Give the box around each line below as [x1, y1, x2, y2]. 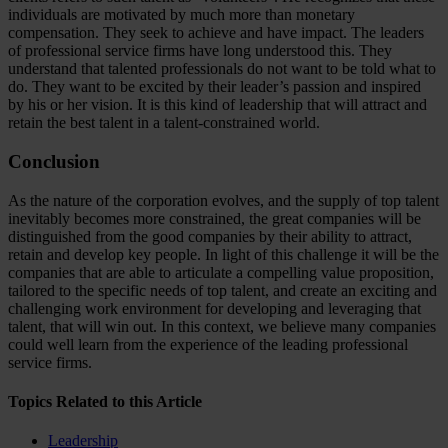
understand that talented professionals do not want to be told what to [8, 60, 436, 78]
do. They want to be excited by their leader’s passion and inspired [8, 78, 421, 96]
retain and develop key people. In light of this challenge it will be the [8, 245, 439, 263]
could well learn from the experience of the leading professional [8, 335, 408, 353]
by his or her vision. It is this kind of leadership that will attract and [8, 96, 427, 114]
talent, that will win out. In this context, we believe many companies [8, 317, 436, 335]
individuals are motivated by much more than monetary [8, 6, 355, 24]
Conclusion [8, 150, 100, 172]
